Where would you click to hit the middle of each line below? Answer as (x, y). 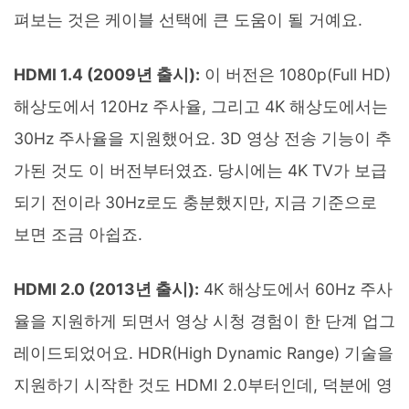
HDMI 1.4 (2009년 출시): (107, 74)
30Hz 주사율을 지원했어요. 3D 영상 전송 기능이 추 (203, 138)
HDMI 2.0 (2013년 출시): (106, 288)
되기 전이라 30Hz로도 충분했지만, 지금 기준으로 (195, 202)
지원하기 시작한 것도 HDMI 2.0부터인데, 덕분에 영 (203, 384)
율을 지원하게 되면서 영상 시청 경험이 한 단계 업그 (204, 320)
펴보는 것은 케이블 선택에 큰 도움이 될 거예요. (188, 19)
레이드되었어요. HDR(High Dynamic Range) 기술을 (204, 352)
